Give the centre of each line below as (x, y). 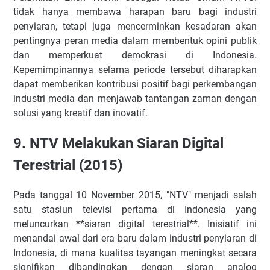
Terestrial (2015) (68, 165)
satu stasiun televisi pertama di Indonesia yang (135, 209)
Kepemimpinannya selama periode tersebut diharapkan (135, 69)
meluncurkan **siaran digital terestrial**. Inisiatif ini (135, 224)
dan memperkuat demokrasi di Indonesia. (135, 55)
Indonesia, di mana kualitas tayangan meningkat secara (135, 253)
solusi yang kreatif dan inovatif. (80, 113)
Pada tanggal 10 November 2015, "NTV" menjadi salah (135, 195)
